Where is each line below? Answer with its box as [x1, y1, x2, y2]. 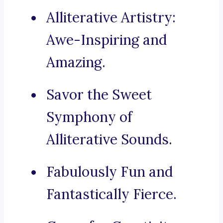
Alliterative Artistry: [46, 8, 176, 27]
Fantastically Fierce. [46, 185, 177, 204]
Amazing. [46, 53, 106, 72]
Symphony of [46, 108, 132, 126]
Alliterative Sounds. [46, 130, 172, 149]
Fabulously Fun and [46, 163, 173, 181]
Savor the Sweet [46, 86, 152, 104]
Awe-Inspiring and [46, 31, 167, 49]
